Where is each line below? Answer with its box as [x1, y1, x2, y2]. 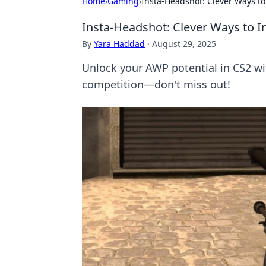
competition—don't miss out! [82, 77, 230, 91]
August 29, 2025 [152, 38, 216, 49]
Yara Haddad [94, 38, 145, 49]
